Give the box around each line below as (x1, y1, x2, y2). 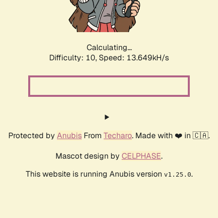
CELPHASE (122, 151, 161, 162)
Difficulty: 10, (49, 53, 99, 63)
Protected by (8, 130, 57, 141)
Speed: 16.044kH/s (99, 53, 169, 63)
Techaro (104, 130, 132, 141)
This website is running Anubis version (25, 169, 164, 180)
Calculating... (86, 42, 132, 53)
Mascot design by (55, 151, 122, 162)
